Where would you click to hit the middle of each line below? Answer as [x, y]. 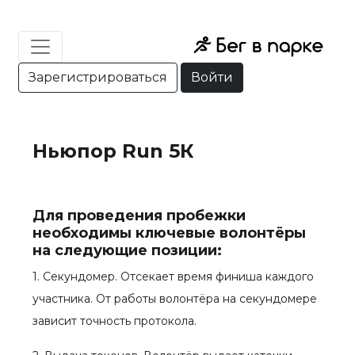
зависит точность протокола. [115, 321]
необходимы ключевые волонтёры [169, 233]
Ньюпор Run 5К [113, 151]
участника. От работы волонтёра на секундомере [175, 299]
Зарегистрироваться [98, 77]
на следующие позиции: [127, 250]
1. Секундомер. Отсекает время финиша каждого [173, 277]
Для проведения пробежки [139, 216]
